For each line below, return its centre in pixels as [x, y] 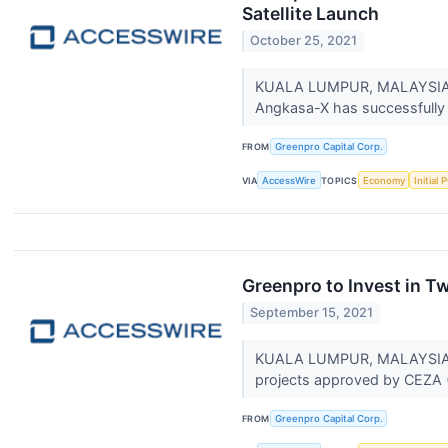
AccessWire [289, 180]
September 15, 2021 [312, 313]
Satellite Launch [310, 13]
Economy [383, 180]
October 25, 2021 [304, 41]
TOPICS [339, 180]
